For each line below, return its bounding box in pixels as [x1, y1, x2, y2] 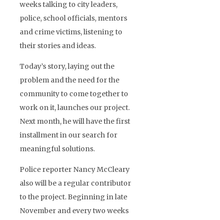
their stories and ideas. [20, 41, 96, 50]
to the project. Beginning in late [20, 192, 127, 201]
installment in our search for [20, 130, 117, 139]
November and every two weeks [20, 206, 129, 215]
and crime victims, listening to [20, 27, 122, 36]
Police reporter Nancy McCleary [20, 165, 130, 174]
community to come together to [20, 89, 128, 98]
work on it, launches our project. [20, 103, 130, 112]
